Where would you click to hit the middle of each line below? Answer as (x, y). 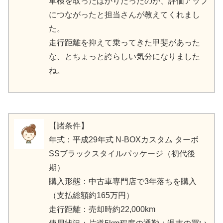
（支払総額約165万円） (91, 195)
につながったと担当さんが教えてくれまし (124, 14)
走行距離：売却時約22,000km (102, 209)
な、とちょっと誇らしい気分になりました (124, 56)
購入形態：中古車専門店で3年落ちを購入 (123, 181)
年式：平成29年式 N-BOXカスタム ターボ (124, 139)
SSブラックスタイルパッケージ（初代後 (122, 153)
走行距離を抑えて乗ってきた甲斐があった (124, 42)
